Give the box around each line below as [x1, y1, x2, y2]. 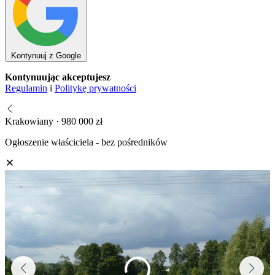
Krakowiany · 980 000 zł [5, 115, 103, 126]
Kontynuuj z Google [11, 50, 81, 60]
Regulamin [5, 82, 47, 93]
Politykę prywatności [55, 82, 136, 93]
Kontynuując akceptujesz [5, 71, 110, 82]
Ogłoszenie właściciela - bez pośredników [5, 136, 168, 147]
